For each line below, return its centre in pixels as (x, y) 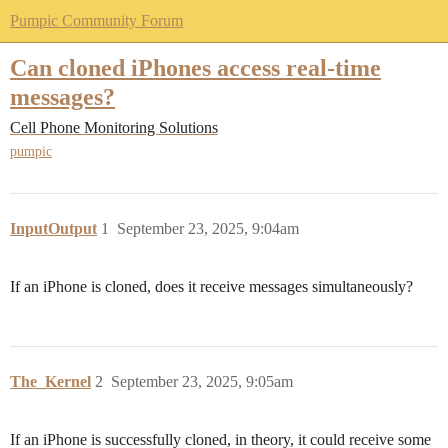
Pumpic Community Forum (96, 20)
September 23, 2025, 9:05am (202, 382)
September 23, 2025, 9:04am (208, 229)
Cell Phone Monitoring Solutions (114, 128)
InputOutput (53, 229)
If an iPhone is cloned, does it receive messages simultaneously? (211, 287)
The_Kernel (50, 382)
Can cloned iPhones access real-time (195, 67)
